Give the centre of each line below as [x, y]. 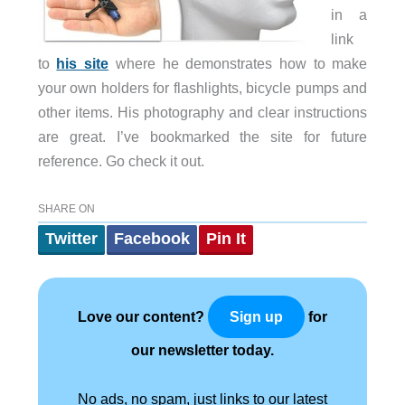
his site [83, 63]
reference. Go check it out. [121, 160]
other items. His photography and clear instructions [202, 112]
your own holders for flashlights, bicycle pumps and [202, 87]
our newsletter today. [202, 350]
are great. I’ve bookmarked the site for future [202, 136]
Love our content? [143, 316]
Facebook [151, 239]
